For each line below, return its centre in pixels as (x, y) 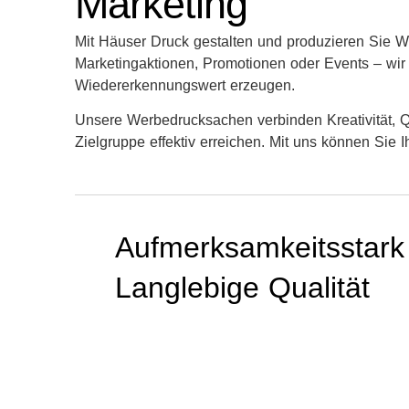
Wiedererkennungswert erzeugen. (185, 85)
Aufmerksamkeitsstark (259, 247)
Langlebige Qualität (242, 287)
